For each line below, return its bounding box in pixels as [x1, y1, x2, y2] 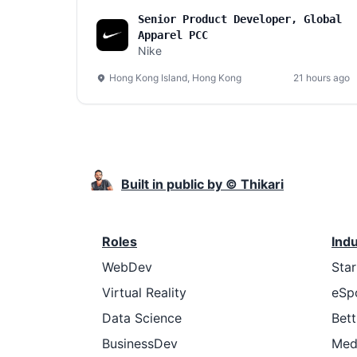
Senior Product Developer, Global [138, 13, 342, 25]
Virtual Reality [102, 284, 186, 300]
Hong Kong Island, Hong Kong [109, 72, 241, 84]
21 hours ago [293, 72, 350, 84]
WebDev [102, 259, 152, 275]
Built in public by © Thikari [121, 176, 284, 192]
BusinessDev [102, 335, 178, 351]
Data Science [102, 310, 182, 326]
